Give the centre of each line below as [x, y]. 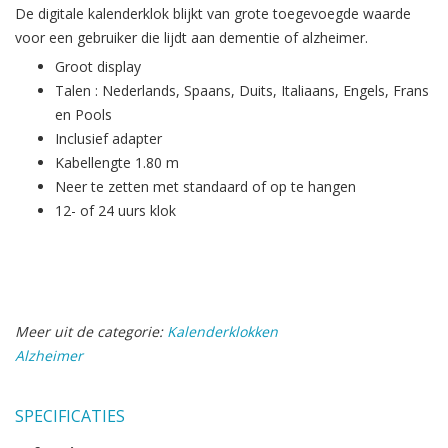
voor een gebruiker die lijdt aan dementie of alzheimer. [191, 37]
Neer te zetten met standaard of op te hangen [205, 186]
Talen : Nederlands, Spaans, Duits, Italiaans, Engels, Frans [242, 90]
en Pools [83, 114]
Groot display [98, 66]
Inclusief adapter [108, 138]
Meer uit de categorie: [89, 331]
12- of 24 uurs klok [115, 210]
